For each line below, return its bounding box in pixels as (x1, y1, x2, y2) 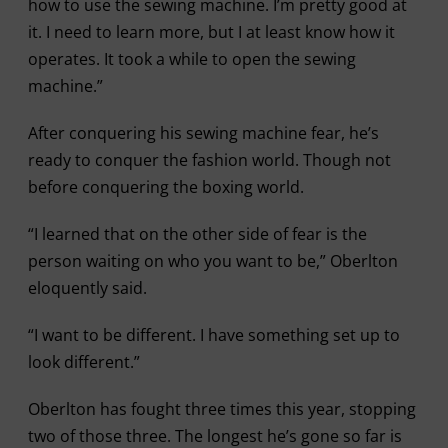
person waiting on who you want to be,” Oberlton (27, 249, 398, 272)
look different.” (27, 350, 140, 373)
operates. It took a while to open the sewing (27, 47, 356, 70)
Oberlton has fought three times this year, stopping (27, 397, 416, 420)
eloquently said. (27, 276, 151, 299)
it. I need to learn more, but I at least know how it (27, 20, 395, 43)
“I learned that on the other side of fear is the (27, 222, 367, 245)
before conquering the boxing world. (27, 175, 304, 198)
